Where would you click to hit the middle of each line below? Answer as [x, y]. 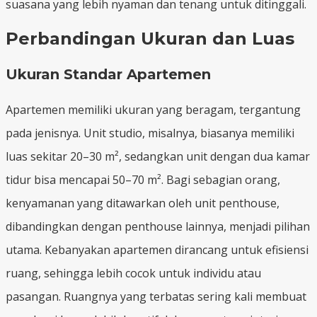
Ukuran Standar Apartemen [108, 74]
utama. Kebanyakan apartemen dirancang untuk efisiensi [157, 249]
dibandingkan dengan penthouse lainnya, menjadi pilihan [158, 226]
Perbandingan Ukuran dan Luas [150, 38]
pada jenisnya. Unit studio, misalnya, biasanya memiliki [150, 133]
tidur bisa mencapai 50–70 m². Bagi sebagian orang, [143, 179]
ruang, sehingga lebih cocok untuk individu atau [133, 273]
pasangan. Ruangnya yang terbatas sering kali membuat [156, 296]
